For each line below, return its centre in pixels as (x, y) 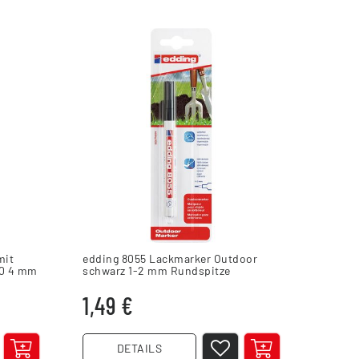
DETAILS (139, 348)
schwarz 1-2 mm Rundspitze (157, 270)
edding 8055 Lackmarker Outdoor (170, 258)
